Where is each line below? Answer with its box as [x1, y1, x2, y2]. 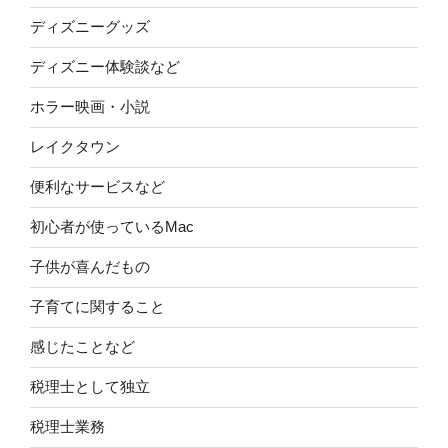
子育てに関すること [30, 298, 165, 316]
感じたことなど [30, 338, 135, 356]
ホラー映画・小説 [30, 98, 150, 116]
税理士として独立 [30, 378, 150, 396]
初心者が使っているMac [30, 218, 194, 236]
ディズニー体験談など [30, 58, 180, 76]
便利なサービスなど [30, 178, 165, 196]
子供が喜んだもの [30, 258, 150, 276]
